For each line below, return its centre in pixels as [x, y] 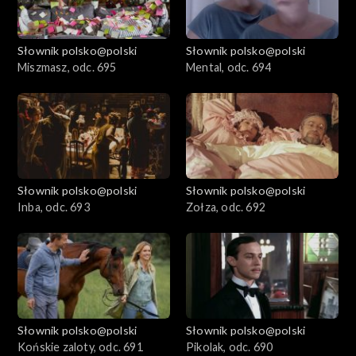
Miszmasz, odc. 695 [67, 68]
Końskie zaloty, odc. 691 [80, 347]
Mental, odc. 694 [229, 68]
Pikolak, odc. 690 [230, 347]
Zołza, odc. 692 [226, 207]
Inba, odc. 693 [54, 207]
